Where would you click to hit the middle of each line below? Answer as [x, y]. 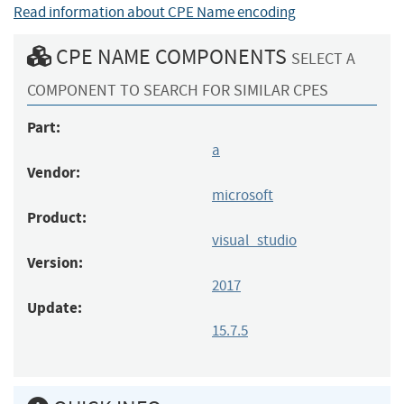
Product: [57, 217]
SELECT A [323, 59]
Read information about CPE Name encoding [155, 12]
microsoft [243, 195]
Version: [55, 262]
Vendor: [54, 172]
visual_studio [254, 240]
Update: [55, 308]
